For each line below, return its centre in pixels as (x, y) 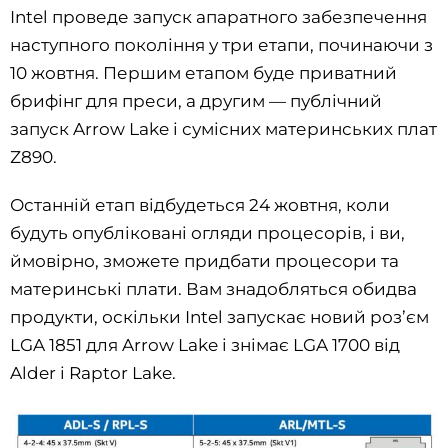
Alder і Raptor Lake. (93, 372)
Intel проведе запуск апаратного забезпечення (218, 16)
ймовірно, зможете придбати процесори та (204, 260)
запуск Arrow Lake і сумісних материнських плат (223, 128)
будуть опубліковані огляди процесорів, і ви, (207, 232)
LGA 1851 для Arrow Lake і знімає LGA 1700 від (205, 344)
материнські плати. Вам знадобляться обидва (213, 288)
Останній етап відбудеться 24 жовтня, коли (200, 204)
